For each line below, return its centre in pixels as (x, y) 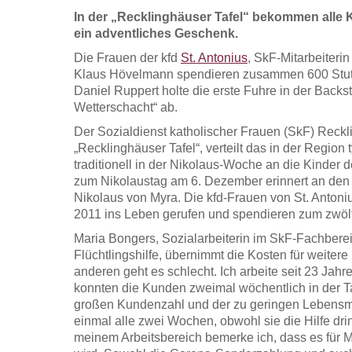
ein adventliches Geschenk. (156, 33)
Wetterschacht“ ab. (125, 107)
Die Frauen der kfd (127, 57)
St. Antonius (214, 57)
